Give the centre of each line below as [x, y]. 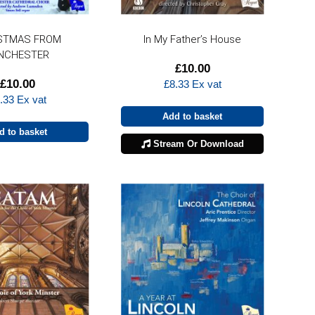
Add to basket [193, 117]
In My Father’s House [193, 40]
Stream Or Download [197, 144]
